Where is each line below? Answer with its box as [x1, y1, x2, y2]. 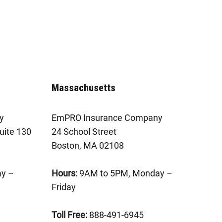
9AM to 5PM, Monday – [77, 168, 172, 178]
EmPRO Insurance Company [51, 112, 163, 123]
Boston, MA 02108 [51, 140, 124, 151]
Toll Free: [51, 210, 87, 220]
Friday [51, 182, 76, 192]
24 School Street [51, 126, 116, 137]
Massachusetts [51, 82, 115, 94]
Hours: [51, 168, 77, 178]
